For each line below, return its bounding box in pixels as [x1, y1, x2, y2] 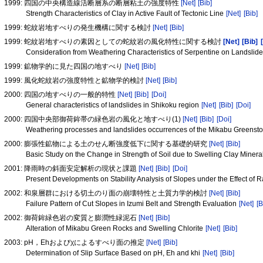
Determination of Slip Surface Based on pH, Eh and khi [25, 249, 202, 258]
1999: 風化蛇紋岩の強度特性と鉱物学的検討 [4, 76, 146, 85]
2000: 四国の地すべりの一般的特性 [4, 90, 118, 99]
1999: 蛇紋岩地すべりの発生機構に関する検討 [4, 23, 153, 32]
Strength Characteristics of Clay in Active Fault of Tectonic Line [25, 9, 225, 18]
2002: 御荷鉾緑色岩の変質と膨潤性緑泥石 [4, 214, 139, 222]
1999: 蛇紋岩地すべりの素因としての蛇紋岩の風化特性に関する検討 [4, 37, 224, 46]
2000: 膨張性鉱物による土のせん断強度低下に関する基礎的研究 [4, 140, 210, 149]
